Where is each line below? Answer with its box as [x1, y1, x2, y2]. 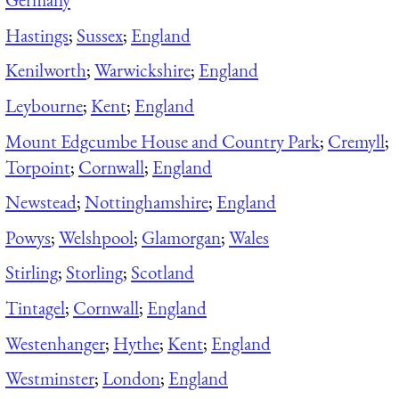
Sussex [77, 22, 123, 47]
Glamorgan [142, 224, 221, 249]
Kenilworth [5, 58, 86, 83]
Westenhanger [5, 330, 105, 355]
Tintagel [5, 296, 65, 321]
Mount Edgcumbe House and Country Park [5, 128, 320, 153]
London [102, 366, 160, 391]
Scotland [131, 260, 194, 285]
